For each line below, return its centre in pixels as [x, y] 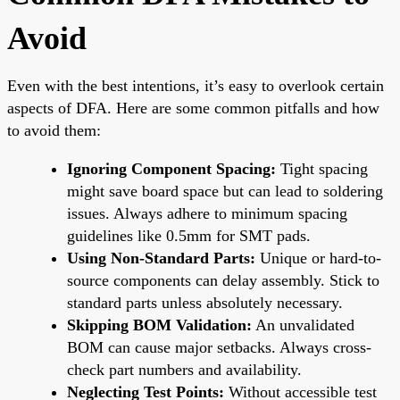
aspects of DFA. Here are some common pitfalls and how [193, 108]
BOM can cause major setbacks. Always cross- [219, 347]
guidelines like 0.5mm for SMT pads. [189, 235]
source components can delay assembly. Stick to [223, 280]
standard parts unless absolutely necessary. [205, 302]
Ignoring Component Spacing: [171, 168]
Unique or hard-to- [318, 258]
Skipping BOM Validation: [159, 325]
